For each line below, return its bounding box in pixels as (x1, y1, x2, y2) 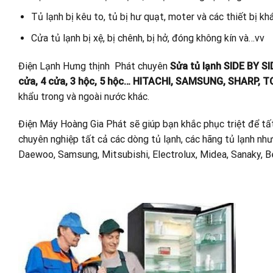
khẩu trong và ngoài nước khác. (18, 90, 149, 102)
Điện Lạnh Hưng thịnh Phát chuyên (18, 60, 168, 72)
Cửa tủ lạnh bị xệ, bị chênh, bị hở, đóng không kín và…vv (30, 32, 264, 44)
